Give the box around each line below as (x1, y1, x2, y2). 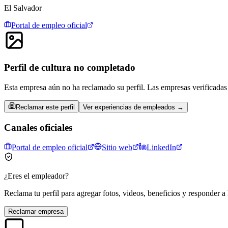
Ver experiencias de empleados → (83, 103, 184, 111)
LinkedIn (147, 143, 176, 152)
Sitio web (102, 143, 132, 152)
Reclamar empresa (8, 208, 64, 216)
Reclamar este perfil (16, 103, 75, 111)
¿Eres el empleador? (4, 172, 69, 181)
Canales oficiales (4, 122, 72, 133)
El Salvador (4, 4, 42, 13)
